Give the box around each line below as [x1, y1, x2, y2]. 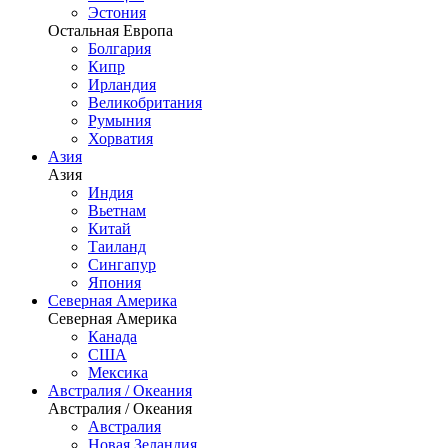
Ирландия [88, 76, 156, 93]
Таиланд [88, 238, 146, 255]
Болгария [88, 40, 151, 57]
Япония [88, 274, 141, 291]
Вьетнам [88, 202, 146, 219]
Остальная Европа [48, 22, 173, 39]
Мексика [88, 364, 148, 381]
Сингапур [88, 256, 156, 273]
